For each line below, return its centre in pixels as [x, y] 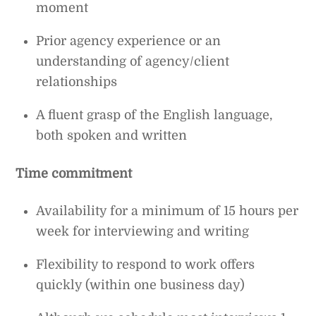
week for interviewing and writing [143, 231]
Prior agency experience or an [129, 41]
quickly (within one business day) [141, 285]
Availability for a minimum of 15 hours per [168, 211]
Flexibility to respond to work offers [146, 264]
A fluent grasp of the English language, [154, 115]
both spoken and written [112, 136]
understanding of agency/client [133, 62]
